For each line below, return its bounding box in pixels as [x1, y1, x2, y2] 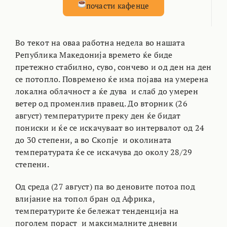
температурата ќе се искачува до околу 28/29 [15, 146, 193, 158]
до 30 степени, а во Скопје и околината [15, 134, 172, 146]
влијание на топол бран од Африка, [15, 193, 155, 205]
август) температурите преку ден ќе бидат [15, 110, 181, 122]
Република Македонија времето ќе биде [15, 49, 173, 61]
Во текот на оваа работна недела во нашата [15, 37, 185, 49]
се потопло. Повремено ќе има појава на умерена [15, 73, 209, 85]
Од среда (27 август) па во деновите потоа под [15, 181, 195, 193]
